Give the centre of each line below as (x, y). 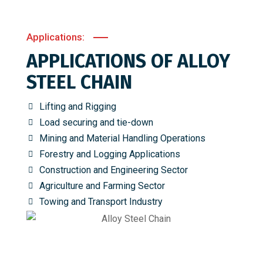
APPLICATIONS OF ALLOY (128, 61)
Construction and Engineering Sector (114, 170)
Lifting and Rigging (78, 107)
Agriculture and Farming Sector (102, 186)
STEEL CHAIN (79, 82)
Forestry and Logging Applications (110, 154)
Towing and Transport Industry (101, 202)
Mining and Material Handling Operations (122, 139)
